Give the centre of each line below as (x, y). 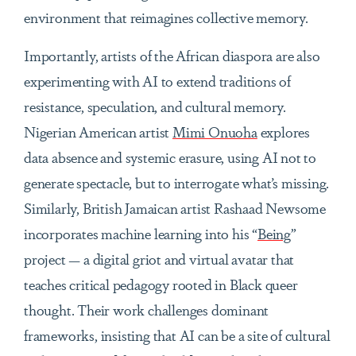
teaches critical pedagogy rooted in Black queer (161, 284)
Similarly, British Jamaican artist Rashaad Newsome (175, 208)
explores (284, 132)
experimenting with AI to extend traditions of (157, 81)
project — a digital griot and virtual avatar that (159, 259)
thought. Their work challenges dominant (147, 310)
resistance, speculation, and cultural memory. (155, 106)
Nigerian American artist (99, 132)
